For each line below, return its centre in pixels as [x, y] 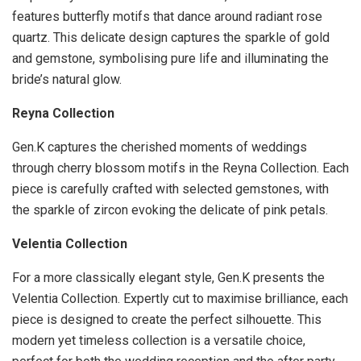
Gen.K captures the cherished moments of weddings [160, 147]
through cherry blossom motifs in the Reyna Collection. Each [180, 168]
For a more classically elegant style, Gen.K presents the [168, 278]
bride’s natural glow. [67, 80]
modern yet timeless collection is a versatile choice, [159, 341]
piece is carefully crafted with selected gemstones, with [170, 189]
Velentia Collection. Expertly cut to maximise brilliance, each [180, 299]
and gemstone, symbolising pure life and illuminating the [170, 59]
